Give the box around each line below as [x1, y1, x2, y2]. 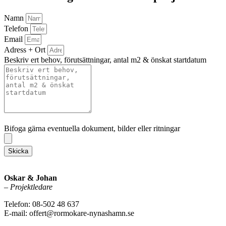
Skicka [8, 147, 28, 155]
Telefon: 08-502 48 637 [4, 199, 79, 208]
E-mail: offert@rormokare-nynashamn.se [4, 208, 134, 217]
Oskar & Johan [4, 173, 57, 182]
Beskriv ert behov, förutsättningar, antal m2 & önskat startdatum [4, 55, 206, 64]
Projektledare [10, 182, 52, 191]
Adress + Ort [4, 45, 47, 54]
